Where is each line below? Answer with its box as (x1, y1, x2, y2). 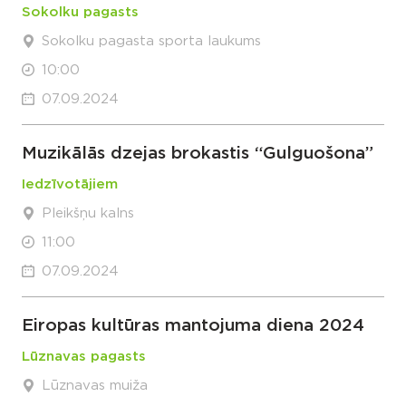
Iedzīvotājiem (22, 178, 118, 191)
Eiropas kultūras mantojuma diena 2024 (22, 317, 364, 334)
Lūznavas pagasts (22, 350, 146, 363)
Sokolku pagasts (22, 5, 139, 19)
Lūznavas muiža (42, 379, 148, 392)
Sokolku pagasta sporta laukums (42, 34, 261, 48)
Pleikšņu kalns (42, 207, 134, 220)
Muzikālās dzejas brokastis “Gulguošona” (22, 145, 373, 162)
